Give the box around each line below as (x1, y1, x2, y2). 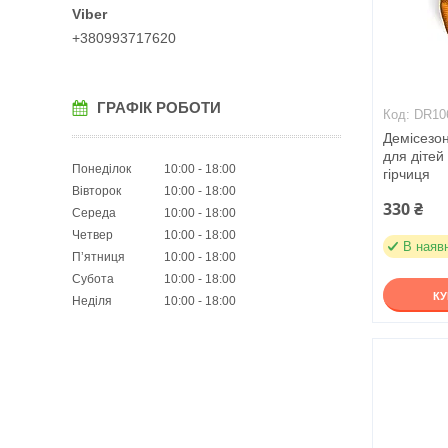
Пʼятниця (72, 249, 125, 264)
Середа (72, 205, 116, 220)
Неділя (72, 293, 112, 308)
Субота (72, 271, 114, 286)
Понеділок (72, 161, 131, 176)
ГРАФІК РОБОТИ (97, 98, 221, 116)
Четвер (72, 227, 113, 242)
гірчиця (383, 166, 431, 182)
